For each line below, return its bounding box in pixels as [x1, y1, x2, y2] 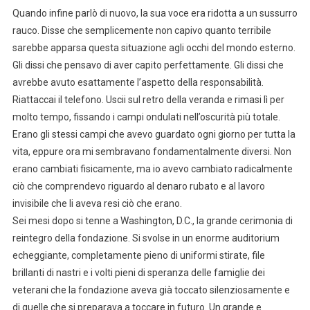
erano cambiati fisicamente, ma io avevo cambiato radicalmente [12, 163, 293, 174]
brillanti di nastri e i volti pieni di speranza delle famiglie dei [12, 266, 265, 278]
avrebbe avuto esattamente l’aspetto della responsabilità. [12, 76, 264, 88]
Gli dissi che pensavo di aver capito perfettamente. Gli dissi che [12, 59, 284, 71]
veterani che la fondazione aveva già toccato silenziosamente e [12, 284, 290, 295]
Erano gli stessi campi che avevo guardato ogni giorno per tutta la [12, 128, 295, 140]
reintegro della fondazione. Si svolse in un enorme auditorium [12, 232, 280, 244]
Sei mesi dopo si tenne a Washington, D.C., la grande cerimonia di [12, 215, 293, 226]
